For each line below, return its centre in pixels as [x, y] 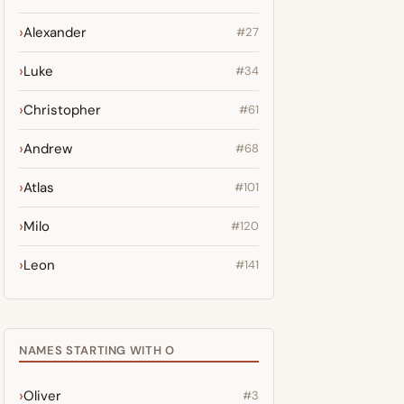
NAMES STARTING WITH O [97, 350]
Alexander [55, 32]
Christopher [62, 110]
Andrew [48, 149]
